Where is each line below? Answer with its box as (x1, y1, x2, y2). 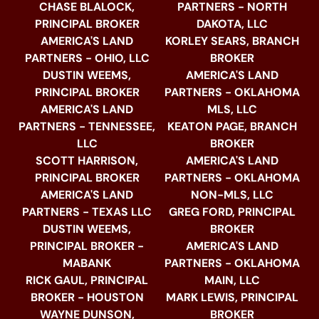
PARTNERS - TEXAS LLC (22, 204, 152, 220)
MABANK (63, 256, 111, 271)
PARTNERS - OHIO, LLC (24, 51, 150, 66)
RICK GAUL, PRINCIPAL (26, 273, 148, 288)
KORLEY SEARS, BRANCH (165, 33, 299, 49)
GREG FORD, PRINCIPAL (169, 204, 296, 220)
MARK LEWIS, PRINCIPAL (166, 290, 298, 305)
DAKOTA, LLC (197, 16, 268, 32)
